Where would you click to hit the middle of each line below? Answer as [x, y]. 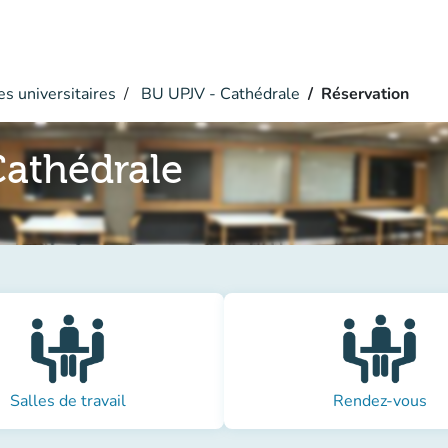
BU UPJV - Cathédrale [218, 94]
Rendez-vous [380, 401]
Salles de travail [68, 401]
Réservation [365, 94]
